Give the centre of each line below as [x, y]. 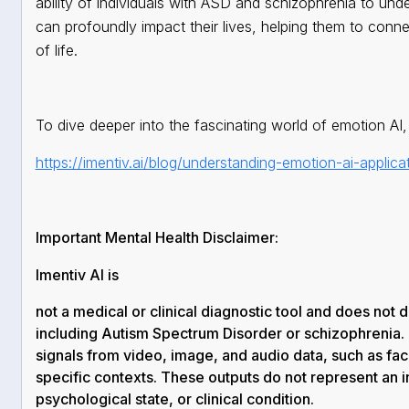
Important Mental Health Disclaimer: [157, 238]
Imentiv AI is [77, 275]
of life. [56, 51]
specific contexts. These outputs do [160, 378]
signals [59, 356]
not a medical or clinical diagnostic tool [168, 312]
